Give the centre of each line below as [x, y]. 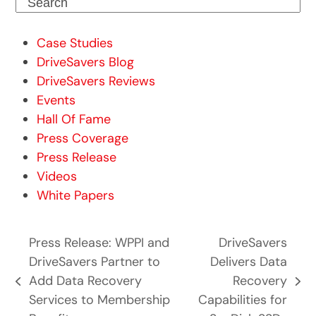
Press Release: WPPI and [99, 243]
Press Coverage [83, 139]
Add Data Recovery [85, 281]
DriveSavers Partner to [94, 262]
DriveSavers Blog [86, 62]
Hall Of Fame [74, 120]
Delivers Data [249, 262]
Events [56, 101]
